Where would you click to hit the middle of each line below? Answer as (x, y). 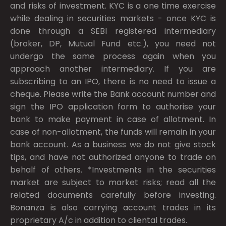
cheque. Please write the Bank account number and (113, 94)
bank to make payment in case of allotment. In (113, 119)
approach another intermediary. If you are (113, 69)
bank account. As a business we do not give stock (113, 144)
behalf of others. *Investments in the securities (113, 169)
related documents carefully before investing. (113, 195)
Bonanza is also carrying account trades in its (113, 207)
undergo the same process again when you (113, 56)
